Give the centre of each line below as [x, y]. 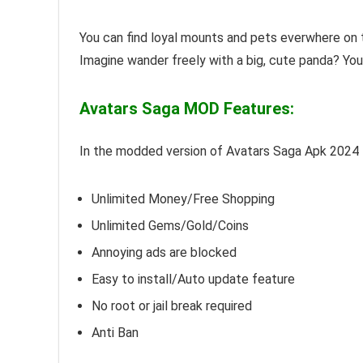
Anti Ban [115, 333]
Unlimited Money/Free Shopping [183, 199]
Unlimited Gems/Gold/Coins [170, 226]
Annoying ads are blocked [164, 252]
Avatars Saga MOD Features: [187, 109]
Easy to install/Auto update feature [193, 279]
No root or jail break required [172, 306]
